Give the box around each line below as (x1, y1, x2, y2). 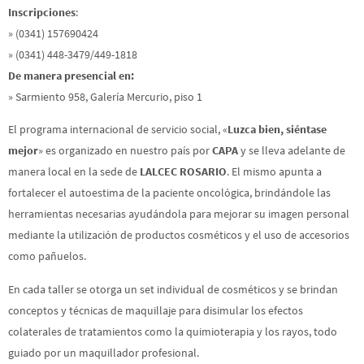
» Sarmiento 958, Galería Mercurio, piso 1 (8, 89, 202, 104)
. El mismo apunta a (227, 164, 322, 180)
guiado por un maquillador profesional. (8, 344, 199, 360)
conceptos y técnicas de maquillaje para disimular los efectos (8, 302, 303, 318)
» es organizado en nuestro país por (38, 143, 212, 158)
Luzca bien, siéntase (227, 122, 327, 137)
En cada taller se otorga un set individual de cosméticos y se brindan (8, 281, 338, 297)
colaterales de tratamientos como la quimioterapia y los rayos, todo (8, 323, 337, 339)
